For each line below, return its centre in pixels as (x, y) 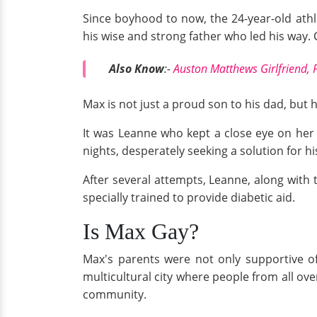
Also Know (137, 68)
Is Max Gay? (141, 232)
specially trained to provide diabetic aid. (189, 198)
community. (115, 295)
